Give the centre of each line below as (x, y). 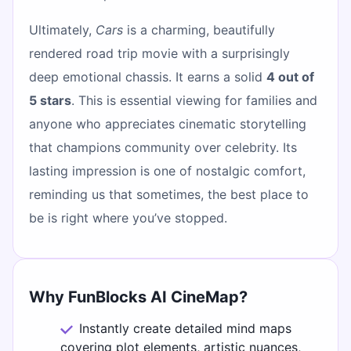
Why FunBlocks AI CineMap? (138, 297)
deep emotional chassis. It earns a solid (148, 76)
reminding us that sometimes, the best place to (169, 194)
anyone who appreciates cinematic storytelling (168, 123)
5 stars (50, 100)
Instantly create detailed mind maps (185, 329)
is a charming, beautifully (199, 29)
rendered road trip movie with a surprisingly (159, 53)
